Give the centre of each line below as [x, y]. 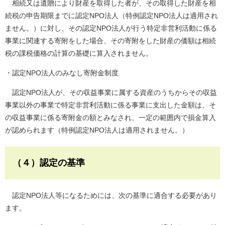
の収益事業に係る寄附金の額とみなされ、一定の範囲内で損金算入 [110, 117]
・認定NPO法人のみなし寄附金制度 [62, 73]
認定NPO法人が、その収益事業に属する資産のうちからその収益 [111, 92]
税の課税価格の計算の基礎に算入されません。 [79, 53]
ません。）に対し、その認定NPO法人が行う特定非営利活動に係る [111, 28]
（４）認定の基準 [49, 162]
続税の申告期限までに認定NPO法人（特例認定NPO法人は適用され [111, 15]
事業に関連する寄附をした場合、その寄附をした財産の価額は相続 [110, 40]
